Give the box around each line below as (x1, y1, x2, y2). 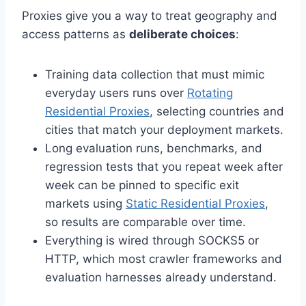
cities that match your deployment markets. (45, 122, 283, 137)
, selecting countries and (150, 104, 284, 118)
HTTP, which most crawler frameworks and (45, 251, 282, 266)
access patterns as (22, 27, 129, 41)
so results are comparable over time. (45, 214, 246, 229)
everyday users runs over (45, 85, 187, 100)
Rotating (187, 85, 233, 100)
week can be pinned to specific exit (45, 178, 239, 192)
